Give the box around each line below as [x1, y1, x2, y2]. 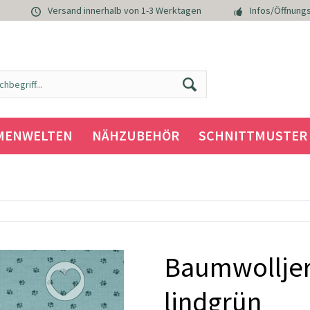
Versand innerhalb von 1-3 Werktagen [48, 4, 201, 17]
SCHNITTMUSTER [198, 127, 307, 144]
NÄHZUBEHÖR [91, 127, 179, 144]
